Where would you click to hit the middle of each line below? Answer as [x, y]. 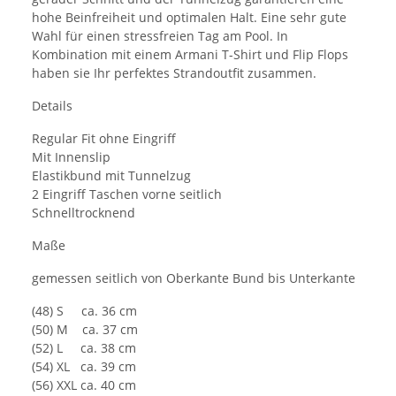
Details [52, 106]
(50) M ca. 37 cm [85, 330]
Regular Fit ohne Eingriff [104, 139]
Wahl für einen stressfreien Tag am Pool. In [160, 36]
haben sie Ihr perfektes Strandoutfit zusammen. [174, 73]
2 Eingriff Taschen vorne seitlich [127, 194]
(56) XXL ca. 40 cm [84, 385]
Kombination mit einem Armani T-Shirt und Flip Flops [190, 55]
